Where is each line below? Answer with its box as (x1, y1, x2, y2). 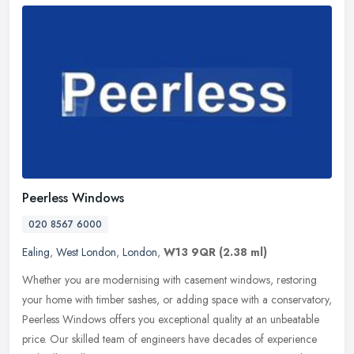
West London (56, 244, 116, 261)
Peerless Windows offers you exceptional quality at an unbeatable (22, 311, 319, 328)
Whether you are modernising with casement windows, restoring (22, 272, 317, 288)
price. (22, 331, 47, 348)
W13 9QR (164, 244, 216, 261)
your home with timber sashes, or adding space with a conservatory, (22, 292, 332, 308)
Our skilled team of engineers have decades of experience (50, 331, 317, 348)
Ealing (22, 244, 50, 261)
